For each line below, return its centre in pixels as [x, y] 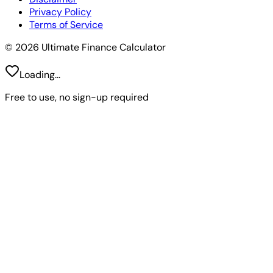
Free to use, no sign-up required [77, 97]
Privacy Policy [60, 12]
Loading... [40, 75]
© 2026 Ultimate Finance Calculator [85, 47]
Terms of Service [66, 25]
